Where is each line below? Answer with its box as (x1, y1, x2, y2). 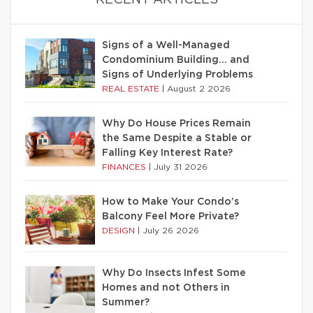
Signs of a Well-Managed (102, 41, 230, 51)
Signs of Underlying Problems (102, 70, 253, 80)
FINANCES (102, 163, 149, 172)
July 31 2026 (154, 163, 208, 172)
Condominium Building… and (102, 55, 249, 66)
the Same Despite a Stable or (102, 133, 252, 144)
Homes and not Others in (102, 283, 230, 293)
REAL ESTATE (102, 85, 162, 94)
